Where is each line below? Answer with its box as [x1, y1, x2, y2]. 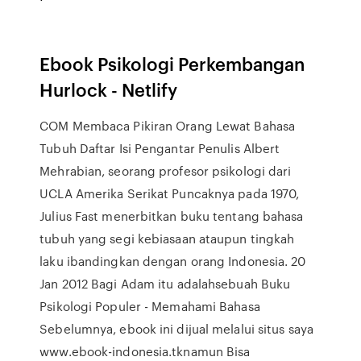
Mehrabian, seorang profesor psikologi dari [39, 162, 292, 180]
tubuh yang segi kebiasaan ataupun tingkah [39, 230, 295, 247]
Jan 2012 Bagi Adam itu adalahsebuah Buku [39, 275, 291, 293]
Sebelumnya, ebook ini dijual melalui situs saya [39, 320, 313, 338]
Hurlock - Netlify [39, 77, 178, 102]
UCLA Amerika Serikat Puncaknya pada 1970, [39, 185, 300, 202]
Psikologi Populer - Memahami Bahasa [39, 297, 260, 315]
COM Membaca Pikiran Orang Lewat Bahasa [39, 117, 296, 135]
